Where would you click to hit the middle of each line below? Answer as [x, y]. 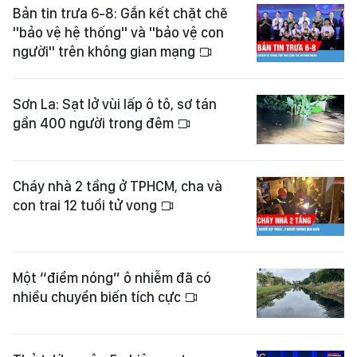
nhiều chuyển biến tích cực [98, 296]
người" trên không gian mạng [106, 52]
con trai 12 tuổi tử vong [86, 206]
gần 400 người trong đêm [95, 124]
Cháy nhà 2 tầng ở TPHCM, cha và [118, 186]
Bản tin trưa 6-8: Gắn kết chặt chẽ [120, 14]
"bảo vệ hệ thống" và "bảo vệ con [118, 33]
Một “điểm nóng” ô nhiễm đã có [112, 277]
